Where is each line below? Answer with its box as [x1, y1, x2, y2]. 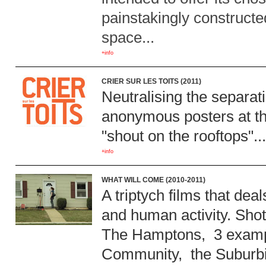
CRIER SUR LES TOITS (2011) [102, 77, 201, 85]
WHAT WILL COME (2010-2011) [102, 176, 205, 184]
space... [102, 28, 154, 46]
